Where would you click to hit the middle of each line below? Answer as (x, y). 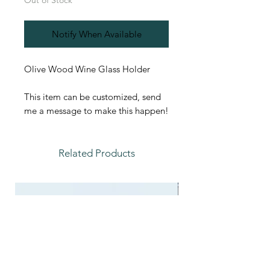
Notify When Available (96, 34)
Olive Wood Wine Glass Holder (87, 69)
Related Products (96, 153)
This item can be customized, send (93, 97)
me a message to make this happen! (96, 111)
